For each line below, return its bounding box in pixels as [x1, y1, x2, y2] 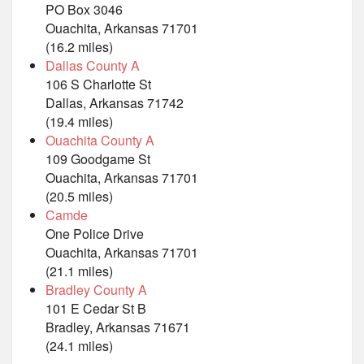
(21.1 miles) [45, 262, 113, 281]
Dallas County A [45, 56, 140, 76]
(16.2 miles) [45, 37, 113, 57]
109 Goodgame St [45, 149, 150, 169]
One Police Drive [45, 224, 144, 244]
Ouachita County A [45, 131, 154, 150]
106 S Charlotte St [45, 75, 151, 94]
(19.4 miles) [45, 112, 113, 132]
